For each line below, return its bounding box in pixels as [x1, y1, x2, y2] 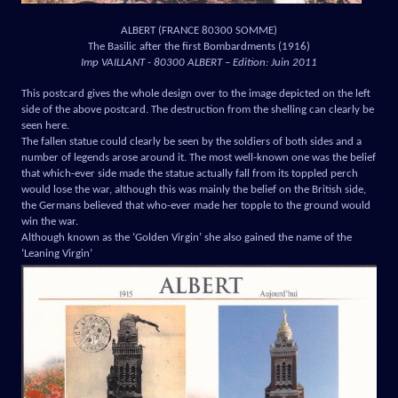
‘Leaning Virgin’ [21, 247, 92, 259]
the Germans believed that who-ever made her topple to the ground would [21, 199, 370, 211]
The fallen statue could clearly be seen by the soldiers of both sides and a [21, 135, 362, 147]
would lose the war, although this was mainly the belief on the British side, [21, 183, 366, 195]
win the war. [21, 215, 78, 227]
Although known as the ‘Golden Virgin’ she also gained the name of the [21, 231, 352, 243]
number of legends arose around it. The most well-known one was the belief [21, 151, 376, 163]
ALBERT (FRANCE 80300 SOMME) [121, 24, 277, 36]
